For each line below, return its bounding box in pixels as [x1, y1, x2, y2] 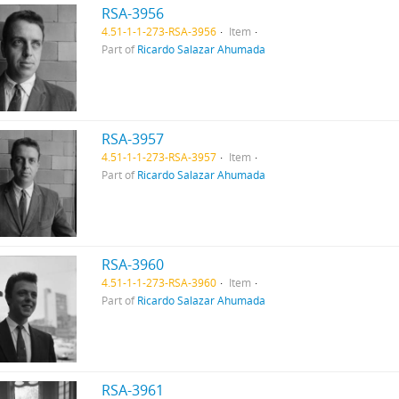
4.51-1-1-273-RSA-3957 [101, 150, 216, 164]
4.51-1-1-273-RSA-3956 [101, 24, 216, 38]
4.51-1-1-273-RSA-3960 [101, 275, 216, 289]
